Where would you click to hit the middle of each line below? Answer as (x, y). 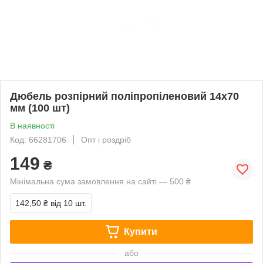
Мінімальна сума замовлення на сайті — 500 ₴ (100, 181)
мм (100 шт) (40, 108)
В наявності (32, 125)
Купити (140, 231)
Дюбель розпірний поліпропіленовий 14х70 (124, 96)
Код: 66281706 (38, 139)
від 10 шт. (68, 203)
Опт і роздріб (106, 139)
